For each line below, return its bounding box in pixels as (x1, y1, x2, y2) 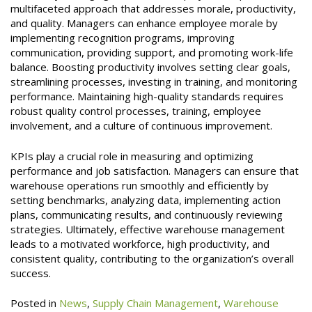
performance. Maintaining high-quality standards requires (10, 89, 283, 104)
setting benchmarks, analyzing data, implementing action (10, 192, 281, 207)
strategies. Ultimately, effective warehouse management (10, 221, 285, 236)
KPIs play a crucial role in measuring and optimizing (10, 148, 253, 163)
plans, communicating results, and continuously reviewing (10, 207, 283, 221)
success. (10, 265, 51, 280)
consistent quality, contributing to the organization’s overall (10, 251, 294, 265)
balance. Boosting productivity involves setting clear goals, (10, 60, 290, 75)
